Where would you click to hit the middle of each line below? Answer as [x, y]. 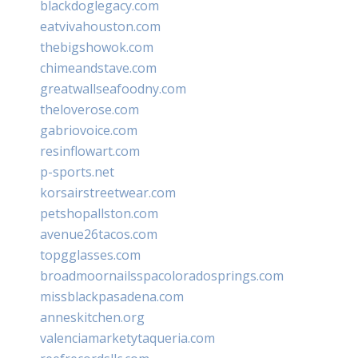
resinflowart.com [90, 151]
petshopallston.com [99, 213]
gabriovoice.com [89, 130]
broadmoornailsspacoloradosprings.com [162, 275]
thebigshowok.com [97, 47]
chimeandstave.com [98, 68]
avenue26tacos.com [99, 234]
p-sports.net [77, 171]
